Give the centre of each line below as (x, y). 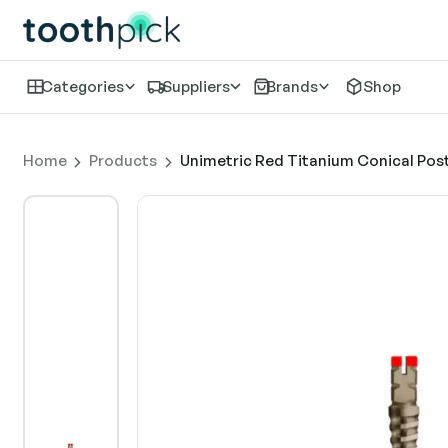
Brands (293, 86)
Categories (83, 86)
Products (123, 160)
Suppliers (195, 86)
